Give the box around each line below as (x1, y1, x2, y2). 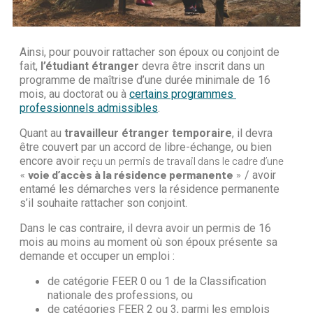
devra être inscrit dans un (139, 59, 265, 73)
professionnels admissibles (20, 101, 158, 115)
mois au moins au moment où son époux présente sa (20, 235, 277, 249)
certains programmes (129, 87, 233, 101)
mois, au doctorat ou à (20, 87, 129, 101)
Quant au (20, 126, 64, 140)
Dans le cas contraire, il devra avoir (20, 221, 189, 235)
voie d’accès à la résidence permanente (28, 167, 233, 181)
